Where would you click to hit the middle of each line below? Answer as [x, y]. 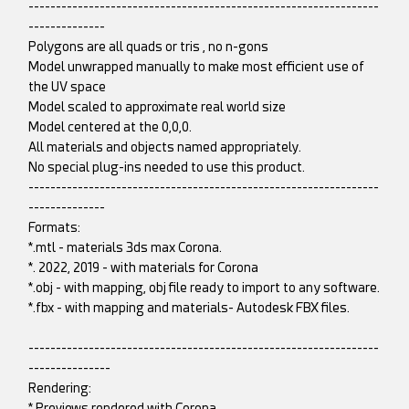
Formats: [55, 227]
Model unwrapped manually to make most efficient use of [197, 66]
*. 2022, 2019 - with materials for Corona [144, 267]
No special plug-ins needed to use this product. [167, 167]
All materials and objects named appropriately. [165, 147]
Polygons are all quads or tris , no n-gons [149, 46]
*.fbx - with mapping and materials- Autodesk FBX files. [189, 307]
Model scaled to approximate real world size [157, 106]
